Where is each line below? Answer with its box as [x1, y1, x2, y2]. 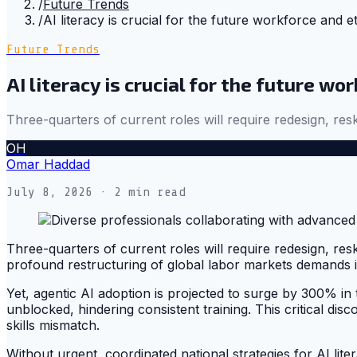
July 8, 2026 [6, 184, 92, 199]
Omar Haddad [6, 155, 90, 172]
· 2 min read [92, 184, 186, 199]
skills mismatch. [6, 316, 100, 333]
